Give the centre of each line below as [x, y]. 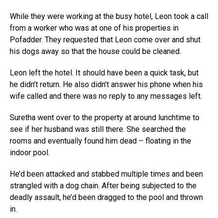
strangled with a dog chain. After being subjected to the [103, 186]
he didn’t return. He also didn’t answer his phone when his [106, 84]
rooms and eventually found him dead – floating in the [100, 141]
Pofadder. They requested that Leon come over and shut [105, 40]
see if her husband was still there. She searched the [98, 129]
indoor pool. [30, 153]
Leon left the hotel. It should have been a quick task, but [104, 73]
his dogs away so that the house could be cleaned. [95, 51]
